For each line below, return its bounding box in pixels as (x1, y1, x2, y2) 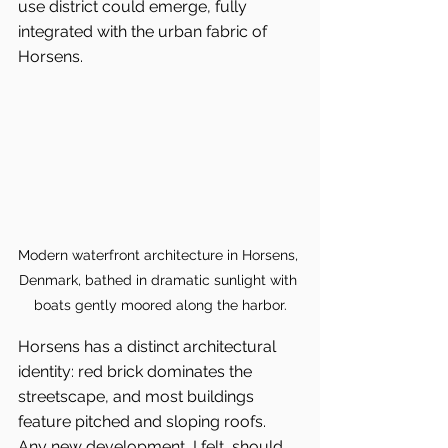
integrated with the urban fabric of (18, 22, 271, 41)
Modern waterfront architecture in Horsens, (18, 247, 302, 264)
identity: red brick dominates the (18, 362, 256, 382)
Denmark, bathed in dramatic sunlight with (19, 272, 301, 289)
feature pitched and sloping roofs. (18, 412, 270, 432)
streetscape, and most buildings (18, 387, 258, 407)
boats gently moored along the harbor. (33, 297, 287, 314)
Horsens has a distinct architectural (18, 337, 280, 357)
